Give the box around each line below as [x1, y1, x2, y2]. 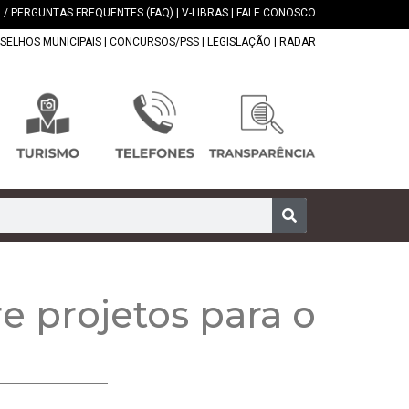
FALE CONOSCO [236, 6, 316, 19]
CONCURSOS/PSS [110, 36, 199, 49]
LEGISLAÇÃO [207, 36, 271, 49]
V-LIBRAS [182, 6, 228, 19]
